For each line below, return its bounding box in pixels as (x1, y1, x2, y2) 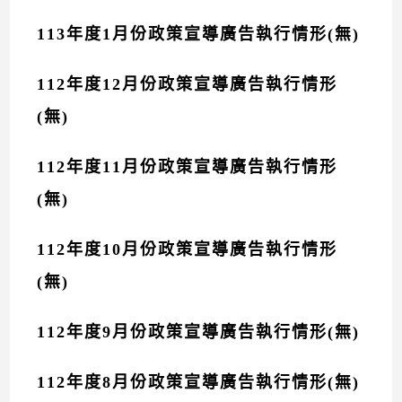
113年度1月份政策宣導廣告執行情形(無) (37, 25, 361, 43)
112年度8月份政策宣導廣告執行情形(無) (37, 373, 361, 391)
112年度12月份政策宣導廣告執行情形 (37, 75, 338, 93)
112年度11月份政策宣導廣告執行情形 (37, 158, 338, 176)
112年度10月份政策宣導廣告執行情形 (37, 240, 338, 258)
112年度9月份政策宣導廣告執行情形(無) (37, 323, 361, 341)
